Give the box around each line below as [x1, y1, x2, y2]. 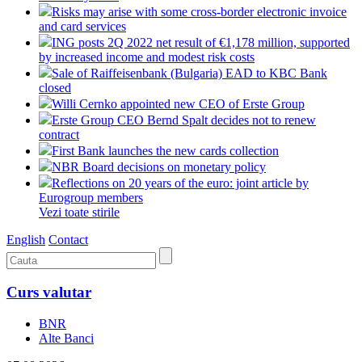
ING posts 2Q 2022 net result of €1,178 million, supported [52, 35, 350, 49]
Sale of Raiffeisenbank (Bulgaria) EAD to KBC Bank [52, 65, 327, 80]
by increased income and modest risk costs [39, 49, 255, 64]
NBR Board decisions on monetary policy [52, 159, 266, 174]
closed [39, 80, 71, 95]
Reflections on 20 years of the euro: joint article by [52, 175, 309, 190]
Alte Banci [39, 331, 94, 346]
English [6, 232, 45, 246]
